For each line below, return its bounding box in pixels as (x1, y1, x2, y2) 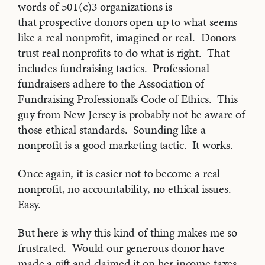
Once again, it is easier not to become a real (18, 165, 221, 182)
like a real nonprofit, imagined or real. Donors (18, 29, 236, 46)
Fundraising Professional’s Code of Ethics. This (18, 91, 238, 108)
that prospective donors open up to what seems (18, 14, 238, 31)
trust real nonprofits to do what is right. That (18, 44, 230, 62)
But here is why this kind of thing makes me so (18, 224, 238, 241)
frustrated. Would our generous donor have (18, 240, 225, 257)
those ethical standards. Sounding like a (18, 121, 206, 138)
